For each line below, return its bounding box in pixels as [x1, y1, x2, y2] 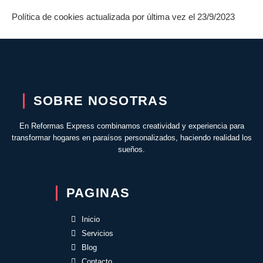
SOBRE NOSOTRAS [33, 93, 168, 108]
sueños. [118, 145, 145, 154]
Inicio [82, 215, 100, 224]
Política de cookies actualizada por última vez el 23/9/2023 [12, 12, 235, 22]
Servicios [82, 230, 114, 238]
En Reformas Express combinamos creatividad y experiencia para [19, 122, 244, 130]
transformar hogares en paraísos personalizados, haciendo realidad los [11, 133, 252, 142]
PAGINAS [66, 186, 130, 201]
